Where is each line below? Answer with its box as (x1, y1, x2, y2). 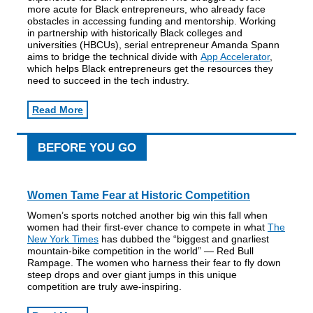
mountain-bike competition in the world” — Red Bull (27, 245, 254, 256)
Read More (32, 104, 83, 115)
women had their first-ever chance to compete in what (27, 221, 268, 233)
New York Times (27, 233, 99, 245)
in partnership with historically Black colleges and (27, 27, 242, 38)
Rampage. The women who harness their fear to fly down (27, 257, 281, 268)
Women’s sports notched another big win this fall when (27, 210, 268, 221)
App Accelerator (201, 51, 270, 62)
